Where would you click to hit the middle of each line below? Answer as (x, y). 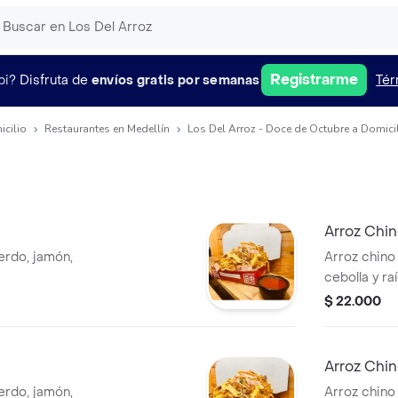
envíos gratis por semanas (175, 80)
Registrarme (314, 80)
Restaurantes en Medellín (107, 129)
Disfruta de (53, 80)
